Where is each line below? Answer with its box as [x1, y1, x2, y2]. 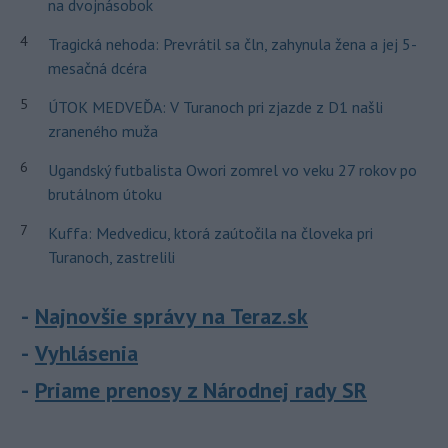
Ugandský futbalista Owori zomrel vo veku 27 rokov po [47, 160, 417, 181]
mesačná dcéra [47, 58, 147, 79]
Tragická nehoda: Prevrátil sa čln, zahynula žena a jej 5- [47, 34, 417, 55]
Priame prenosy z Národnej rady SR [35, 376, 367, 405]
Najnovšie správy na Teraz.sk [35, 302, 308, 331]
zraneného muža [47, 121, 158, 142]
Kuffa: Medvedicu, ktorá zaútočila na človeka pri [47, 223, 373, 244]
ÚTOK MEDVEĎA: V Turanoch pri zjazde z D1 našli [47, 97, 383, 118]
